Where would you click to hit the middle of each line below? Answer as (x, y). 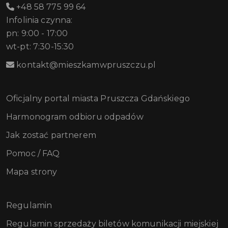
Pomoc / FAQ (33, 154)
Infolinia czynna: (39, 20)
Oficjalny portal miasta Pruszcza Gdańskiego (98, 99)
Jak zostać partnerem (51, 135)
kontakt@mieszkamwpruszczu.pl (85, 65)
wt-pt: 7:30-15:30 (40, 47)
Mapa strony (32, 172)
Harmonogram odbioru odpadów (75, 117)
